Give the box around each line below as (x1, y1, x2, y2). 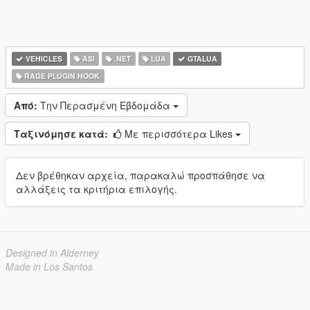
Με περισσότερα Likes (125, 127, 235, 140)
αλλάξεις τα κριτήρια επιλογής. (16, 182, 177, 196)
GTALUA (185, 53, 217, 64)
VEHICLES (24, 53, 63, 64)
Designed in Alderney (6, 246, 99, 259)
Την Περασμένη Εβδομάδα (40, 98, 173, 112)
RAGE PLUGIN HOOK (22, 71, 100, 81)
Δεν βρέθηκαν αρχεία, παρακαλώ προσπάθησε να (16, 168, 265, 182)
